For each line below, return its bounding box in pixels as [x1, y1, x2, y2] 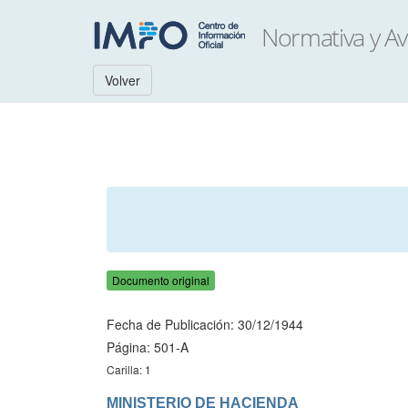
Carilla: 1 [107, 362, 151, 377]
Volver [105, 71, 140, 89]
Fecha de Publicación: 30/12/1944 [107, 315, 303, 333]
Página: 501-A [107, 338, 189, 356]
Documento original [112, 272, 209, 288]
